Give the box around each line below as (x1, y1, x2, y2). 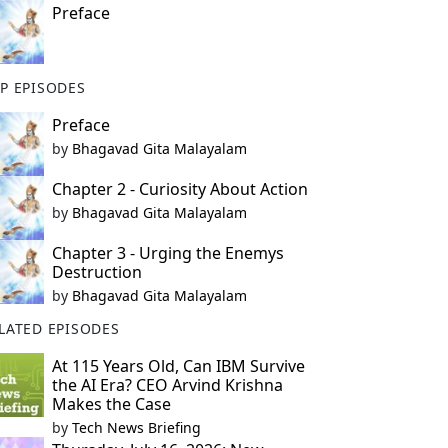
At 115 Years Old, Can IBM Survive (51, 355, 305, 377)
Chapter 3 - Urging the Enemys (51, 242, 284, 264)
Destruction (51, 261, 142, 283)
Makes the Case (51, 393, 171, 415)
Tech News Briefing (71, 418, 201, 437)
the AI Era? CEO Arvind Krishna (51, 374, 283, 396)
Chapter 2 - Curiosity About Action (51, 178, 308, 200)
